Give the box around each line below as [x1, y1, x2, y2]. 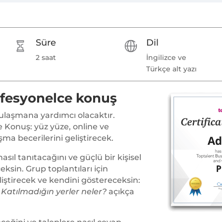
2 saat [36, 53, 56, 62]
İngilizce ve [146, 53, 186, 62]
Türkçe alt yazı [146, 64, 197, 74]
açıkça [106, 187, 134, 197]
